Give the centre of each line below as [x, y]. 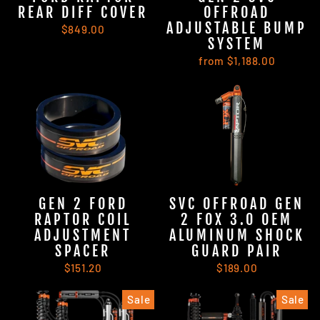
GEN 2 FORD [83, 204]
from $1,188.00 [237, 61]
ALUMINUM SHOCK [237, 235]
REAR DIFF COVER [83, 13]
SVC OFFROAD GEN [237, 204]
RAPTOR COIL [83, 220]
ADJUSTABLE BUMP [237, 29]
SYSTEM [237, 44]
